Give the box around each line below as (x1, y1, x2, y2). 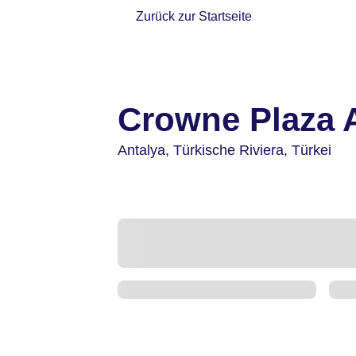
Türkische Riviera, (173, 142, 292, 158)
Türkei (292, 142, 331, 158)
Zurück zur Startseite (136, 10, 253, 24)
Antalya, (118, 142, 173, 158)
